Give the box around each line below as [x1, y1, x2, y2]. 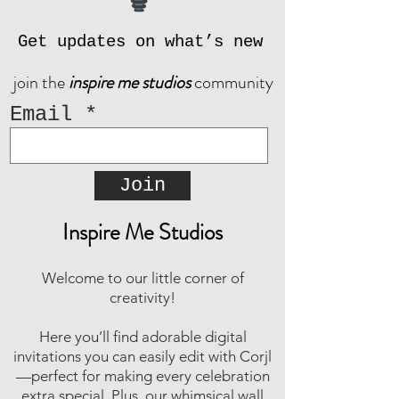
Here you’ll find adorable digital [38, 328, 247, 346]
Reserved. [36, 22, 94, 42]
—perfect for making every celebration [15, 367, 270, 386]
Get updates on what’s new [17, 32, 263, 53]
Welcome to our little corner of [41, 269, 244, 288]
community [191, 69, 273, 96]
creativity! [110, 289, 175, 307]
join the [13, 69, 69, 96]
